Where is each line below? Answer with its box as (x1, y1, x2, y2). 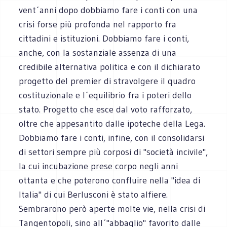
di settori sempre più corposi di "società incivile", (19, 146, 208, 158)
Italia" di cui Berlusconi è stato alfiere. (19, 188, 168, 200)
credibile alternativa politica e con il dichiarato (19, 61, 201, 72)
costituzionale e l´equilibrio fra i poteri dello (19, 89, 192, 101)
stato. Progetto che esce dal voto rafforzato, (19, 103, 193, 115)
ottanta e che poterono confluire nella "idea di (19, 174, 201, 186)
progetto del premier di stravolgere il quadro (19, 75, 196, 87)
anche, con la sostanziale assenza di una (19, 47, 177, 58)
